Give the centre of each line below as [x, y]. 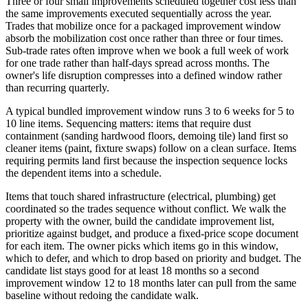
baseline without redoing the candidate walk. [102, 295]
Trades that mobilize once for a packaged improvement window [143, 25]
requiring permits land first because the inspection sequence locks [146, 160]
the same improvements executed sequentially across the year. [139, 13]
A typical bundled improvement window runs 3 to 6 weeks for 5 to [150, 111]
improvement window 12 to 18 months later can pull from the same [151, 283]
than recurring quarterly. [57, 87]
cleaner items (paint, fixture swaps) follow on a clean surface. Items [151, 148]
